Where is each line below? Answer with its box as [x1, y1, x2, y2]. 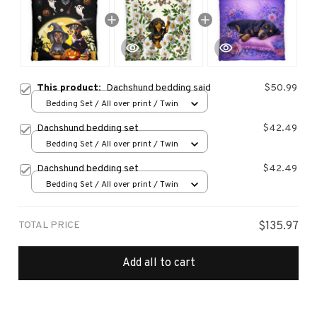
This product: [37, 82, 106, 95]
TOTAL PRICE [18, 219, 80, 232]
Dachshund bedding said [106, 82, 211, 95]
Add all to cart [122, 255, 195, 270]
